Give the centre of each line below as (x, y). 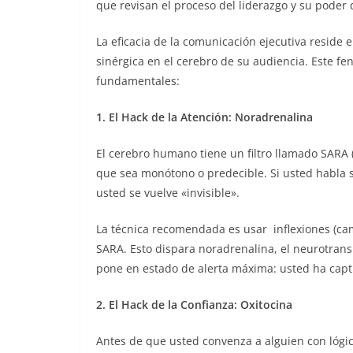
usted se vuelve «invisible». (171, 192)
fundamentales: (138, 80)
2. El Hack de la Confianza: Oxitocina (194, 304)
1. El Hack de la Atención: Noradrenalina (204, 117)
